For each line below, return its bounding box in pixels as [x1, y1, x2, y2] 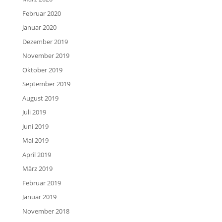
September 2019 [22, 79, 70, 89]
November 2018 [22, 206, 69, 216]
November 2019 [22, 51, 69, 60]
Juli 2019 [22, 108, 46, 117]
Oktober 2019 [22, 65, 62, 74]
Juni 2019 [22, 121, 49, 131]
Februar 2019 [22, 178, 61, 187]
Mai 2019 [22, 136, 49, 145]
